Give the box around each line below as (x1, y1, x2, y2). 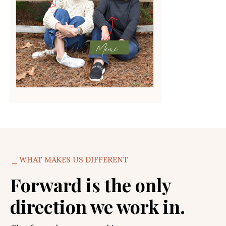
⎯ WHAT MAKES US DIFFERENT (10, 155, 128, 165)
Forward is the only (10, 173, 171, 197)
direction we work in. (10, 194, 185, 219)
